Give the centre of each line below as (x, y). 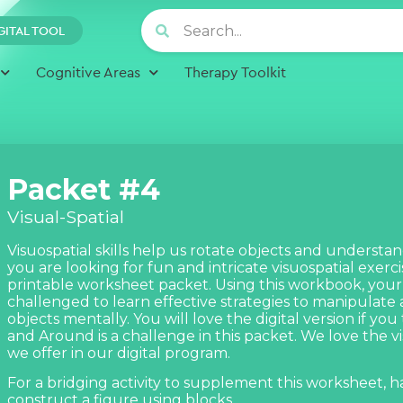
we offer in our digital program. (119, 353)
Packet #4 (84, 189)
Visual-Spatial (66, 217)
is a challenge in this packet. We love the (243, 336)
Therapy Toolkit (235, 72)
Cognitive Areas (88, 72)
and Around (51, 336)
